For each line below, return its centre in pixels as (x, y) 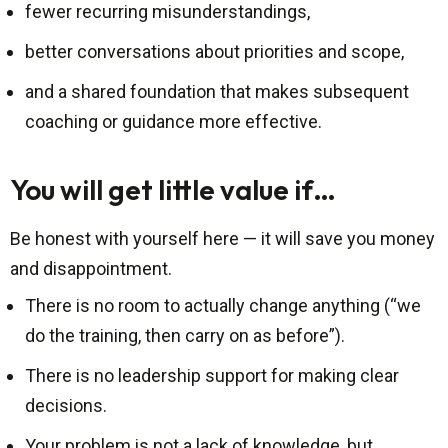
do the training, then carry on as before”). (185, 336)
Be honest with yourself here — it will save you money (222, 239)
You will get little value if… (173, 190)
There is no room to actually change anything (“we (223, 306)
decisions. (66, 406)
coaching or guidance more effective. (173, 122)
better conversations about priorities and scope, (214, 52)
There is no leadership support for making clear (212, 376)
